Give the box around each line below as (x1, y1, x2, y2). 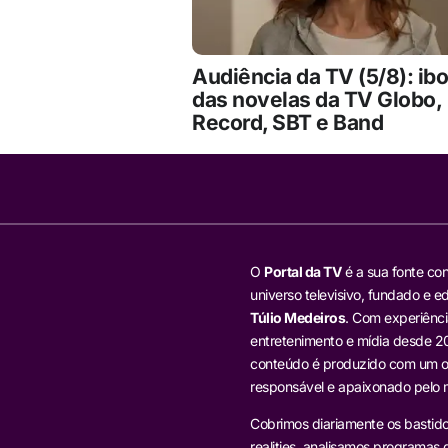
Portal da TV (264, 262, 341, 280)
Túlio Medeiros (250, 308, 345, 326)
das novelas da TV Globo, (192, 87, 441, 113)
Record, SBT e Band (192, 110, 383, 136)
